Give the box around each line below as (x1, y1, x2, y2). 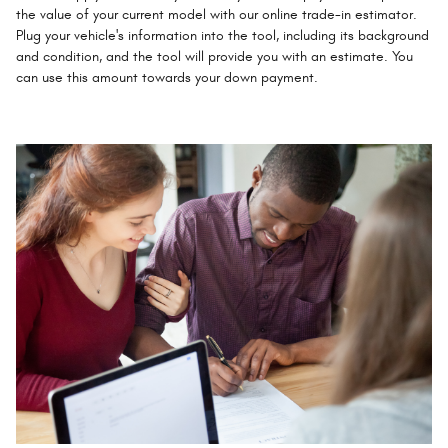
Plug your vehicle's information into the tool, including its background (16, 27, 429, 44)
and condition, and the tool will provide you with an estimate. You (16, 48, 413, 65)
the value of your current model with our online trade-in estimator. (16, 6, 417, 23)
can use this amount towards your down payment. (16, 69, 318, 86)
